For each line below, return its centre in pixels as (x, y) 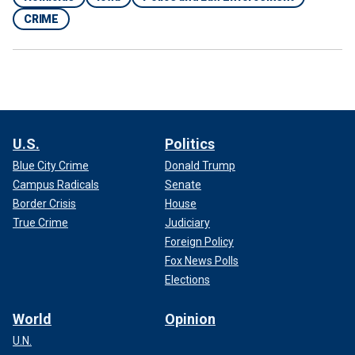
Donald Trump (200, 165)
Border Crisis (44, 203)
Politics (190, 143)
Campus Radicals (56, 184)
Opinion (190, 319)
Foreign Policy (199, 241)
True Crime (40, 222)
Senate (183, 184)
